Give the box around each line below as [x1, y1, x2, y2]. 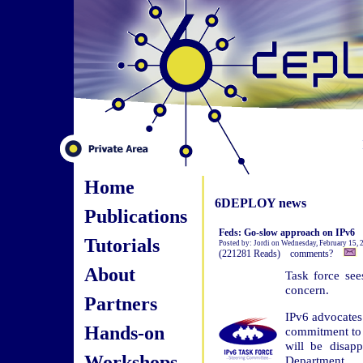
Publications [83, 205, 187, 227]
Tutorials [83, 234, 160, 256]
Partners [83, 293, 157, 314]
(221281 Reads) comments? [218, 248, 343, 259]
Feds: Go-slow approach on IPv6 [218, 227, 355, 238]
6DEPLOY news [214, 196, 306, 210]
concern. [284, 283, 329, 297]
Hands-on [83, 322, 164, 344]
